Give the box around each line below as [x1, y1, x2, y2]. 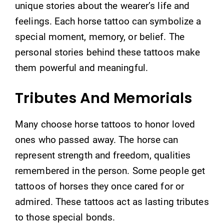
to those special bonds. [15, 211, 115, 223]
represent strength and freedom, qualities [15, 149, 191, 161]
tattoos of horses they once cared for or [15, 180, 184, 192]
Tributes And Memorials [15, 88, 192, 108]
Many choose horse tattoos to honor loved [15, 118, 195, 130]
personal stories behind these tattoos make [15, 46, 200, 58]
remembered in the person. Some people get [15, 165, 205, 176]
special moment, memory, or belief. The [15, 30, 184, 42]
